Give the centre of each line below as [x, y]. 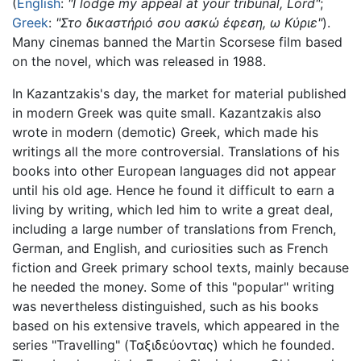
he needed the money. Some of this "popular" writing [173, 286]
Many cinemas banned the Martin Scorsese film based [177, 41]
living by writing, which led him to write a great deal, [172, 209]
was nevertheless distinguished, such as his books [165, 306]
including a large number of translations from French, [174, 228]
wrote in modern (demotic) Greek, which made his [165, 132]
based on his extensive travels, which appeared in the [176, 325]
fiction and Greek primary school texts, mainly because [180, 267]
